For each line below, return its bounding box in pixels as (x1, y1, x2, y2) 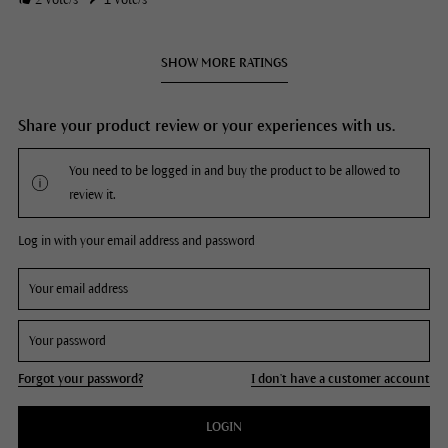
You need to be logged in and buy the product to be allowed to (68, 164, 400, 179)
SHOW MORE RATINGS (160, 56, 288, 71)
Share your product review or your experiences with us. (17, 117, 395, 135)
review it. (68, 188, 116, 203)
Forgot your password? (17, 372, 143, 387)
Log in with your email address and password (17, 234, 255, 249)
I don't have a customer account (251, 372, 431, 387)
